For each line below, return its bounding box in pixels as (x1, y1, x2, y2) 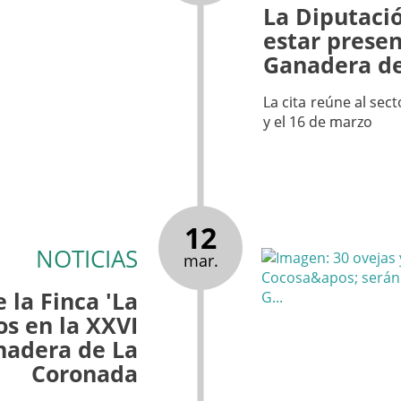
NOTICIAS (35, 243, 138, 275)
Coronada (30, 358, 138, 388)
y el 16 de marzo (263, 112, 373, 132)
